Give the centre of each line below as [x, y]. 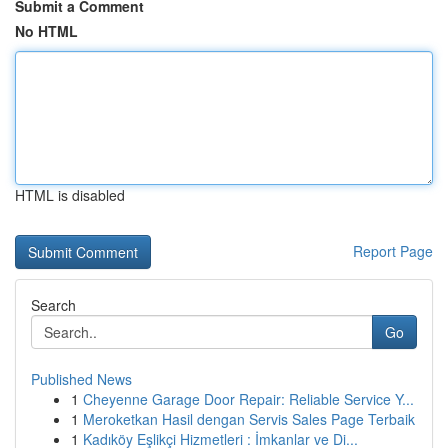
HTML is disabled [70, 195]
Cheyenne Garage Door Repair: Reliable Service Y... [248, 399]
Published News [81, 379]
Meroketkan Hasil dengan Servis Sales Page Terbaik [249, 419]
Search [53, 305]
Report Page [393, 251]
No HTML [46, 31]
